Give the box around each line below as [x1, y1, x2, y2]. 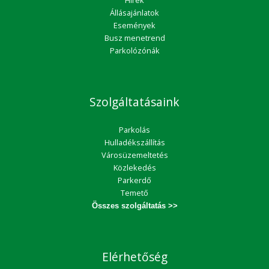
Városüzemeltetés [101, 150, 168, 160]
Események [113, 20, 156, 31]
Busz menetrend [104, 32, 165, 43]
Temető [121, 187, 148, 198]
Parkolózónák [109, 45, 160, 56]
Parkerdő [118, 175, 151, 186]
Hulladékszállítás [104, 137, 165, 148]
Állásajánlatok [110, 7, 159, 18]
